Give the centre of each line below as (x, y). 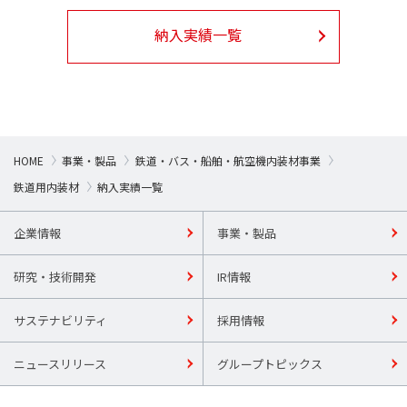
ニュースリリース (60, 363)
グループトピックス (270, 363)
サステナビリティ (60, 320)
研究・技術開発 (55, 276)
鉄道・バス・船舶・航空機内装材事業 (228, 160)
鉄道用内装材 (46, 186)
